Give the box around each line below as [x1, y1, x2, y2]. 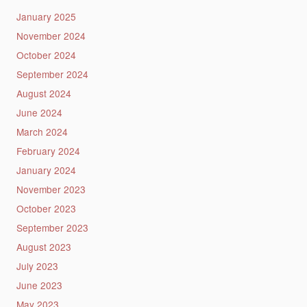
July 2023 [16, 259, 58, 273]
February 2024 [16, 144, 80, 158]
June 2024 [16, 106, 62, 120]
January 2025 [16, 10, 76, 24]
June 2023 [16, 278, 62, 293]
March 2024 [16, 125, 68, 139]
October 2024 [16, 48, 76, 62]
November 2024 [16, 29, 86, 43]
